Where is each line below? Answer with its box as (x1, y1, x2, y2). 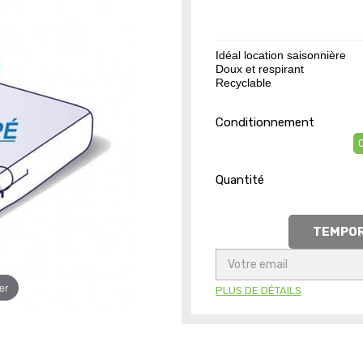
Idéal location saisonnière (216, 48, 346, 62)
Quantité (216, 173, 264, 188)
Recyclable (216, 75, 271, 89)
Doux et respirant (216, 62, 304, 75)
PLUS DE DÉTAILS (216, 284, 301, 297)
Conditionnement (216, 114, 314, 130)
